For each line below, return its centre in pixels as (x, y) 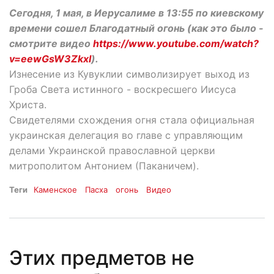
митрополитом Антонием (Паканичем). (104, 166)
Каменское (55, 190)
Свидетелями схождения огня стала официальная (132, 120)
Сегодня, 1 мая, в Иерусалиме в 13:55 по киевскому (136, 13)
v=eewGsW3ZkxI (50, 59)
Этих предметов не (102, 257)
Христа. (28, 105)
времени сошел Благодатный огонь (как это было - (136, 28)
